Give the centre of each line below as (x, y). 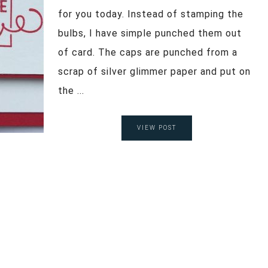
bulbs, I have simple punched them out (150, 33)
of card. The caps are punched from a (148, 52)
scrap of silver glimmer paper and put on (154, 71)
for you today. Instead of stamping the (151, 14)
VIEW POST (156, 127)
